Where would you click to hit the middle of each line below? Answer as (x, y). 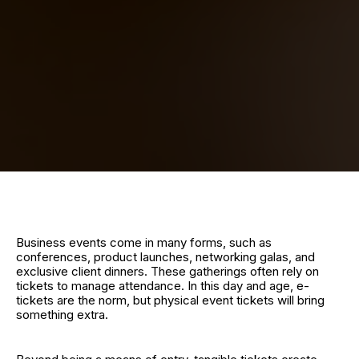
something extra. (62, 315)
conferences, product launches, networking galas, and (165, 257)
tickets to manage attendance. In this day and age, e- (163, 286)
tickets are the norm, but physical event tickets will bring (170, 300)
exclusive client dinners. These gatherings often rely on (167, 271)
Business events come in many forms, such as (144, 242)
